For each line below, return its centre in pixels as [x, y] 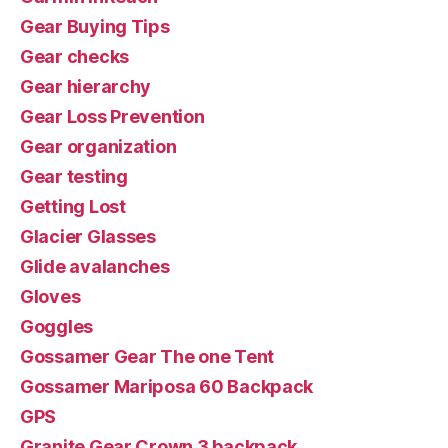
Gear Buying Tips [95, 26]
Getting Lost [73, 206]
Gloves [50, 296]
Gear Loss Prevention [112, 116]
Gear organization [98, 146]
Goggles [57, 326]
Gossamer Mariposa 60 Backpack [167, 386]
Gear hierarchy [86, 86]
